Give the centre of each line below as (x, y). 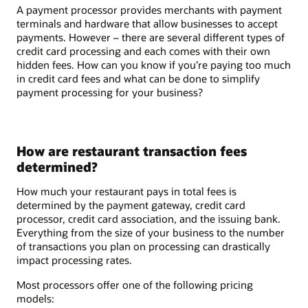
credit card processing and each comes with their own (143, 51)
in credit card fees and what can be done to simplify (138, 78)
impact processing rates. (74, 260)
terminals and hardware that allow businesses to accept (147, 23)
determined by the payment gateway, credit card (131, 205)
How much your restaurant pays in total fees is (126, 191)
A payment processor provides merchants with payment (149, 9)
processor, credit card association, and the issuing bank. (148, 219)
